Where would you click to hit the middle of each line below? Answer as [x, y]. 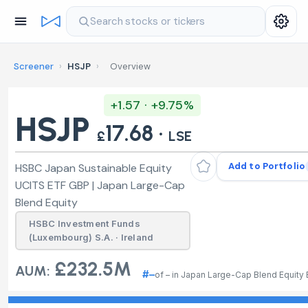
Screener [34, 66]
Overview [130, 66]
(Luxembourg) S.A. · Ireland [91, 237]
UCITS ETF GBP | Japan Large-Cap [100, 185]
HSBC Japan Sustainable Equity [93, 168]
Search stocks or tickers [148, 21]
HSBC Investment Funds [84, 223]
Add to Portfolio [266, 166]
